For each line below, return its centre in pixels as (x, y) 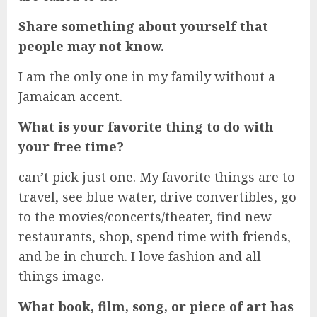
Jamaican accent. (70, 97)
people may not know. (91, 46)
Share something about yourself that (143, 27)
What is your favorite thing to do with (146, 127)
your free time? (71, 147)
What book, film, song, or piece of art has (156, 307)
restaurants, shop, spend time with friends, (155, 237)
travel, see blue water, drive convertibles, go (157, 197)
